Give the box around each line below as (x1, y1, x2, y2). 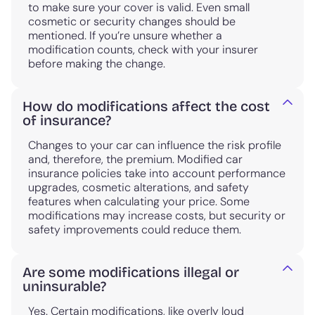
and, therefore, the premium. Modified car (28, 151, 243, 167)
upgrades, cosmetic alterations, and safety (28, 179, 249, 195)
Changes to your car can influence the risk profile (28, 137, 281, 153)
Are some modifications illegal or (22, 263, 239, 281)
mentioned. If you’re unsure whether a (28, 27, 222, 43)
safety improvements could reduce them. (28, 221, 241, 237)
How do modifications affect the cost (22, 97, 270, 115)
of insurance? (22, 111, 111, 129)
